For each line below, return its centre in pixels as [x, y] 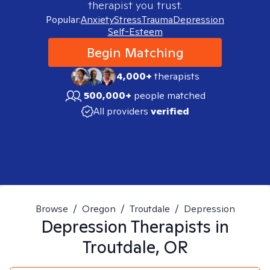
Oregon [99, 209]
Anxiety [97, 20]
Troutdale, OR [135, 247]
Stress [128, 20]
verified [170, 111]
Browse [52, 209]
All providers [121, 111]
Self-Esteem [135, 32]
